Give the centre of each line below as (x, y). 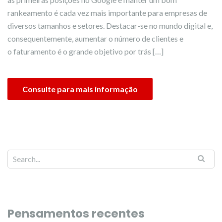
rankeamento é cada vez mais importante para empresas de (107, 13)
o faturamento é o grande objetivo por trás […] (85, 51)
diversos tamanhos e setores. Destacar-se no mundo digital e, (110, 26)
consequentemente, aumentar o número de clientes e (95, 38)
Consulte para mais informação (80, 89)
